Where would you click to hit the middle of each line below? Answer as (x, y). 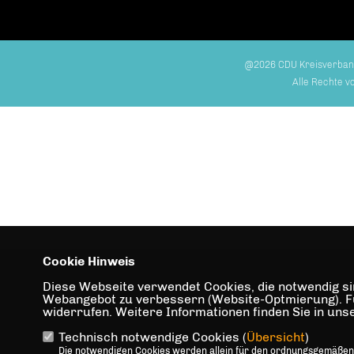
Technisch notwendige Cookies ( (152, 337)
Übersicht (275, 337)
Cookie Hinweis (88, 261)
